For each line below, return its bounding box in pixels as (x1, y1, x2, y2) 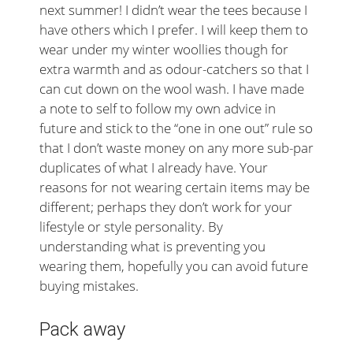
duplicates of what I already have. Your (39, 158, 268, 176)
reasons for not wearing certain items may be (39, 177, 310, 196)
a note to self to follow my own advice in (39, 98, 276, 117)
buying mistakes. (39, 276, 139, 295)
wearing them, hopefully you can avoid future (39, 256, 308, 275)
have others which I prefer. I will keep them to (39, 20, 308, 39)
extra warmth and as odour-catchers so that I (39, 59, 309, 78)
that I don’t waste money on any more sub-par (39, 138, 314, 157)
